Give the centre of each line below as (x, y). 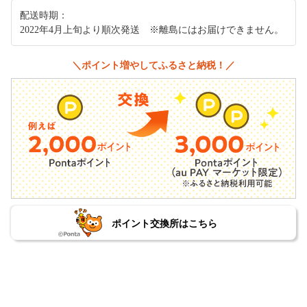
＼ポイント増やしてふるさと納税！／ (153, 65)
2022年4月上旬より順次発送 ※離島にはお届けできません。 (152, 29)
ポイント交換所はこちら (164, 223)
